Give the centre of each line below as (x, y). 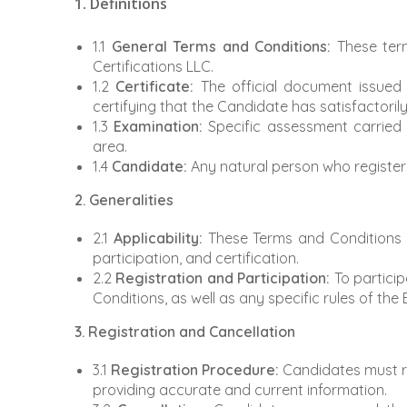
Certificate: (155, 87)
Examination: (159, 127)
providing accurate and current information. (240, 390)
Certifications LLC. (153, 67)
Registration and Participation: (223, 278)
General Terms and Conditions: (221, 47)
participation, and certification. (196, 258)
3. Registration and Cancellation (185, 332)
